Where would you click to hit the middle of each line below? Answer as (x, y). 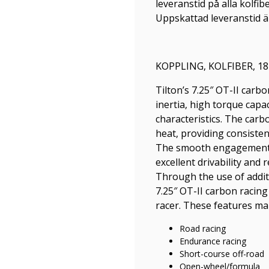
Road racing (203, 228)
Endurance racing (213, 241)
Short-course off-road (222, 254)
